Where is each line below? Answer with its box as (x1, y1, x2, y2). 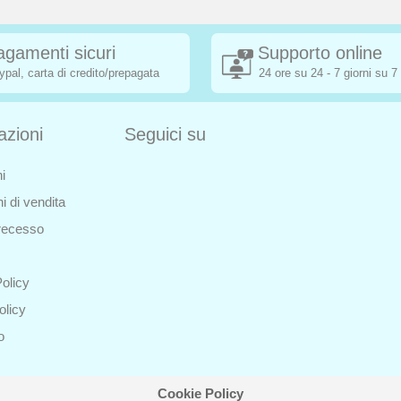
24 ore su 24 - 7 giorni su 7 (259, 66, 397, 81)
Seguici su (124, 124, 206, 145)
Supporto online (258, 43, 382, 64)
